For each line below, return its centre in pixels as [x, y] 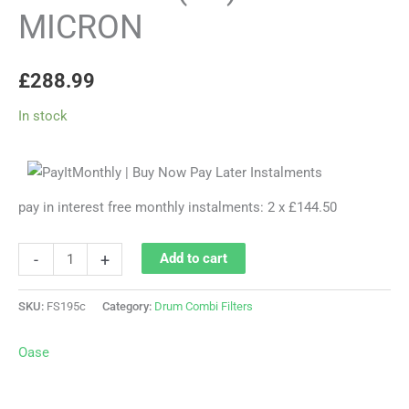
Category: [128, 307]
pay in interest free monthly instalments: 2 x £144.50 [178, 207]
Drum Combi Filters [204, 307]
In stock [43, 115]
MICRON [81, 26]
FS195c [66, 307]
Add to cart [193, 259]
